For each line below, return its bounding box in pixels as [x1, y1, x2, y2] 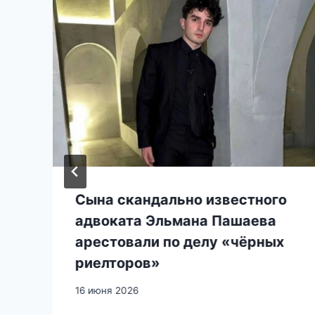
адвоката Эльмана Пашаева [75, 212, 276, 229]
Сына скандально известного [75, 191, 287, 208]
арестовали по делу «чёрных [75, 233, 284, 250]
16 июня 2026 [75, 284, 139, 296]
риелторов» [75, 254, 160, 271]
